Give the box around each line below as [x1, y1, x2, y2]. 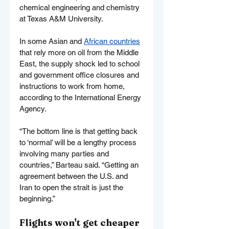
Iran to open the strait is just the [19, 182, 125, 192]
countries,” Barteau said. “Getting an [19, 160, 141, 169]
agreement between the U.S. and [19, 171, 130, 180]
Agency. [19, 104, 47, 113]
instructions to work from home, [19, 81, 127, 90]
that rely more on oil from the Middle [19, 48, 141, 57]
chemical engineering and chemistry [19, 3, 142, 12]
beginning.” [19, 194, 55, 203]
